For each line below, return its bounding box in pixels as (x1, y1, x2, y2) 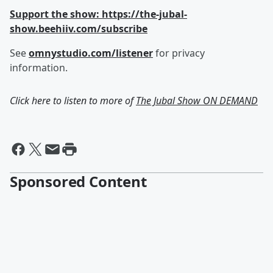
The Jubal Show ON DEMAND (136, 94, 258, 107)
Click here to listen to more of (10, 94, 136, 107)
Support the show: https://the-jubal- (10, 7, 187, 21)
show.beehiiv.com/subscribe (10, 22, 147, 35)
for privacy (153, 46, 205, 60)
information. (10, 61, 68, 74)
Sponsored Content (10, 171, 147, 191)
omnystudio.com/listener (29, 46, 153, 60)
